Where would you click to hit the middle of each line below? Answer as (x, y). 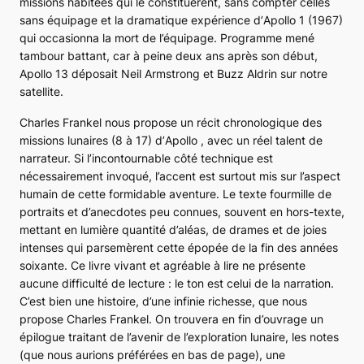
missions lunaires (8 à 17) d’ (92, 141)
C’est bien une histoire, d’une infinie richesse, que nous (163, 301)
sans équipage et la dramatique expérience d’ (141, 20)
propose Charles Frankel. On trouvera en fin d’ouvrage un (171, 319)
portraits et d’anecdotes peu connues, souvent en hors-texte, (182, 212)
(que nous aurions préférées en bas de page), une (152, 355)
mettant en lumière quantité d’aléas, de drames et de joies (173, 230)
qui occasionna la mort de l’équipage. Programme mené (167, 38)
